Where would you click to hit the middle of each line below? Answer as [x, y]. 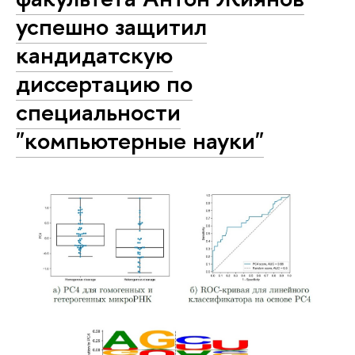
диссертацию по [104, 83]
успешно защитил [111, 26]
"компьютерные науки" [140, 140]
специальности [98, 112]
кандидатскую [94, 55]
